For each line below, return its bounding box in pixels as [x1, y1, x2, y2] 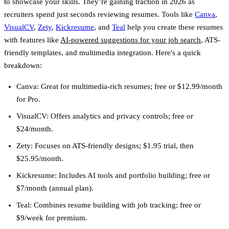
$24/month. [16, 124, 53, 133]
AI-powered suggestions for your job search [60, 35, 201, 44]
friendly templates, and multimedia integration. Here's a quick [4, 48, 201, 57]
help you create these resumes [125, 22, 223, 31]
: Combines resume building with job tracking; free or [30, 200, 201, 209]
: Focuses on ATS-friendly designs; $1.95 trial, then [31, 141, 194, 150]
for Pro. [16, 95, 40, 103]
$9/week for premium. [16, 213, 87, 222]
